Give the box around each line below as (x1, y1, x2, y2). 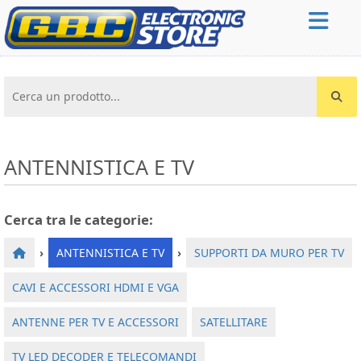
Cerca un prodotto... (8, 81, 116, 97)
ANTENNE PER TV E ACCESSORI (12, 313, 179, 330)
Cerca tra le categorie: (4, 210, 153, 229)
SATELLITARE (200, 313, 268, 330)
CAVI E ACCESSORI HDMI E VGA (12, 279, 179, 295)
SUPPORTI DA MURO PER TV (193, 244, 344, 260)
